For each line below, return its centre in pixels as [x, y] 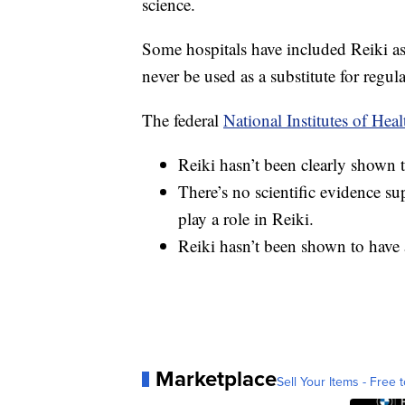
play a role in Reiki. [246, 219]
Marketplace [216, 379]
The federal [183, 120]
